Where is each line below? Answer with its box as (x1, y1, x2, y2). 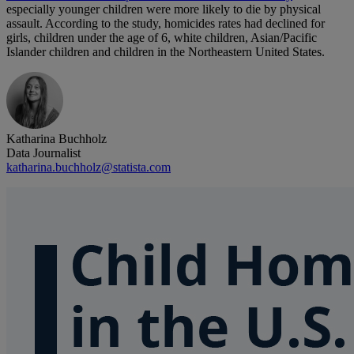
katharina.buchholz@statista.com (6, 160, 171, 175)
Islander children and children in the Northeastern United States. (6, 45, 325, 59)
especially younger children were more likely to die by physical (6, 2, 321, 17)
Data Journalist (6, 146, 81, 160)
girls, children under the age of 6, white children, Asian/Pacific (6, 31, 317, 45)
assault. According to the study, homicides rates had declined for (6, 17, 325, 31)
